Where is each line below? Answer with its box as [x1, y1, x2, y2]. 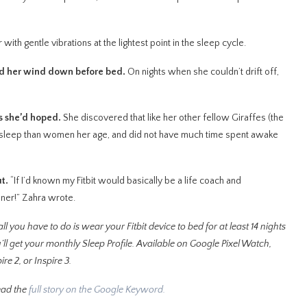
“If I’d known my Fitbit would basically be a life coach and [10, 175, 241, 186]
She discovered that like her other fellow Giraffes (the [63, 112, 284, 123]
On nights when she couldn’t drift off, [127, 66, 279, 77]
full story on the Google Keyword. [29, 284, 165, 295]
